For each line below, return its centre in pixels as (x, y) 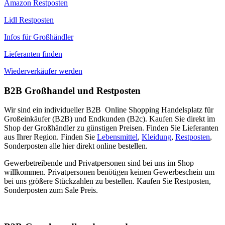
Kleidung (156, 137)
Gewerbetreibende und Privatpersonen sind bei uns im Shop (99, 163)
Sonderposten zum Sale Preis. (51, 190)
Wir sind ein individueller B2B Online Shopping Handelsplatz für (109, 110)
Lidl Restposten (29, 20)
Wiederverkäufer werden (43, 71)
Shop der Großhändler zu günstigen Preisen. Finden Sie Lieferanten (111, 128)
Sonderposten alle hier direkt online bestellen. (76, 146)
